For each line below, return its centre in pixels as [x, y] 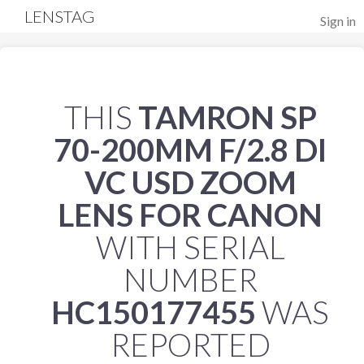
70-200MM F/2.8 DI [190, 149]
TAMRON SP [227, 117]
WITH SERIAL [190, 247]
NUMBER [190, 279]
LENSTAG [60, 16]
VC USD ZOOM [190, 182]
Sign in [338, 21]
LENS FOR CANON [190, 214]
